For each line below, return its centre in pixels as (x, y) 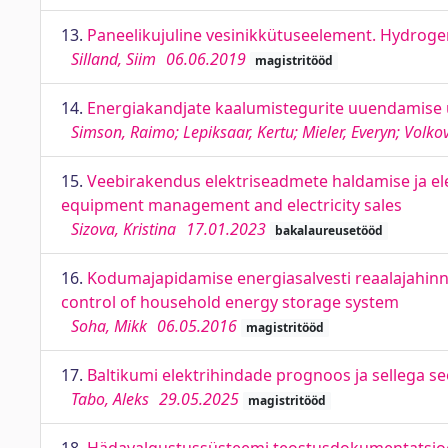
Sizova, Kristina (123, 229)
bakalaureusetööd (328, 230)
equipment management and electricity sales (231, 205)
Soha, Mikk (109, 326)
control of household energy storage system (230, 302)
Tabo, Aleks (110, 399)
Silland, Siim (113, 59)
